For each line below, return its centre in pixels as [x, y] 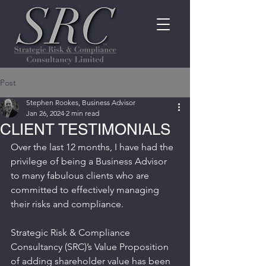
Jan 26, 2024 [45, 113]
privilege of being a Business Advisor [90, 161]
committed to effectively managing [86, 190]
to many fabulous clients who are [81, 175]
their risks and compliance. [67, 204]
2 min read [83, 113]
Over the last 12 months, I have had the [93, 147]
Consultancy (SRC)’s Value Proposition [91, 247]
